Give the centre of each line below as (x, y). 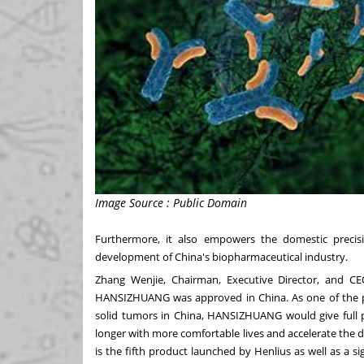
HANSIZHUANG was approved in (177, 297)
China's (192, 256)
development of (135, 256)
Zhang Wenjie (129, 279)
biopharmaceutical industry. (279, 256)
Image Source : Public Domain (171, 202)
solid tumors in (134, 315)
